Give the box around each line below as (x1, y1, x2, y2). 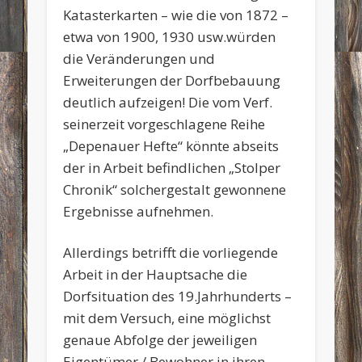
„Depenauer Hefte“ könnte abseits (63, 136, 280, 155)
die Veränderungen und (63, 48, 216, 68)
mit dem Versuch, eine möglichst (63, 308, 271, 327)
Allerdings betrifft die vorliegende (63, 242, 279, 262)
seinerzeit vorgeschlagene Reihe (63, 114, 266, 133)
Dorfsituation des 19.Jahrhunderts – (63, 286, 293, 305)
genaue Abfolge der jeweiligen (63, 330, 258, 349)
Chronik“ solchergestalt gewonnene (63, 179, 287, 199)
